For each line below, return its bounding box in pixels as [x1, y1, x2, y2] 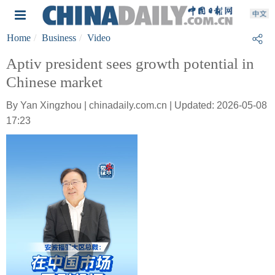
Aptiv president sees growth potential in [6, 55, 254, 72]
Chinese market [6, 74, 103, 90]
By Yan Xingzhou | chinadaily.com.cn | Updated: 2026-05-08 [6, 100, 267, 110]
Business [42, 33, 76, 43]
